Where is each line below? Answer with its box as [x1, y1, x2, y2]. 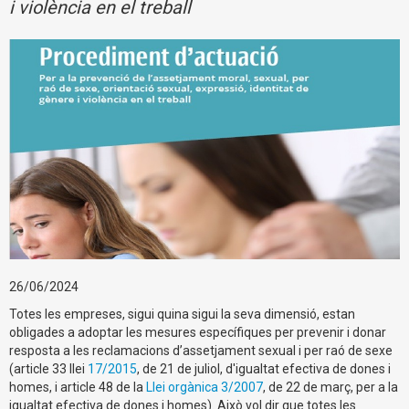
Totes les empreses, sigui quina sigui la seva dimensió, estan [9, 306, 355, 321]
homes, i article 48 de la [9, 379, 143, 394]
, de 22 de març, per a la [263, 379, 398, 394]
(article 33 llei [9, 361, 88, 376]
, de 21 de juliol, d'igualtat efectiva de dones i [137, 361, 391, 376]
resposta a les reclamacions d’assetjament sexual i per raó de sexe [9, 342, 393, 358]
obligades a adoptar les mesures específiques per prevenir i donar [9, 324, 386, 340]
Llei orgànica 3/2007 [143, 379, 263, 394]
